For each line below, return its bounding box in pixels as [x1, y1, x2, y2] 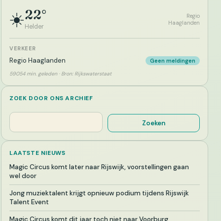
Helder [25, 22, 44, 31]
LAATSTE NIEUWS [9, 148, 66, 157]
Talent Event [9, 197, 49, 206]
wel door [9, 171, 37, 180]
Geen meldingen [150, 57, 195, 64]
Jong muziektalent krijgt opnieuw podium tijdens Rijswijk [9, 188, 189, 197]
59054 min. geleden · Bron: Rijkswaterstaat [9, 70, 111, 77]
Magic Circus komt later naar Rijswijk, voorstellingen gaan [9, 162, 189, 171]
